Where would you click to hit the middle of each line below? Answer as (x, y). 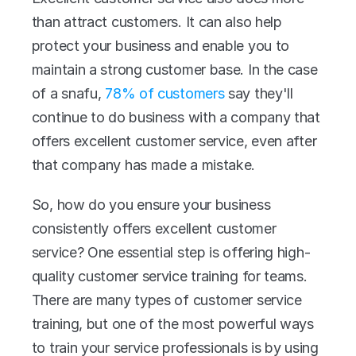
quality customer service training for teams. (169, 276)
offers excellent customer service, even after (174, 141)
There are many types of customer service (166, 300)
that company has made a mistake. (143, 165)
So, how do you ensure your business (151, 205)
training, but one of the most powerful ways (172, 324)
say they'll (259, 93)
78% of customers (165, 93)
